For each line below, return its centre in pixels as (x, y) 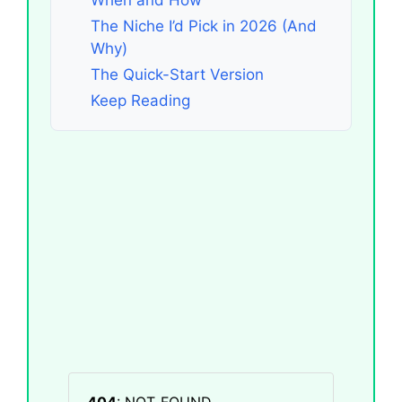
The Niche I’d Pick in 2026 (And (204, 26)
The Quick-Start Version (177, 74)
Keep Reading (140, 100)
